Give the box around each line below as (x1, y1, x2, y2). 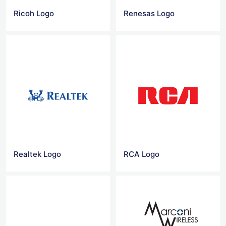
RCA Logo (124, 149, 160, 159)
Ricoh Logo (14, 9, 54, 19)
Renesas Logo (124, 9, 175, 19)
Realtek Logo (14, 149, 61, 159)
